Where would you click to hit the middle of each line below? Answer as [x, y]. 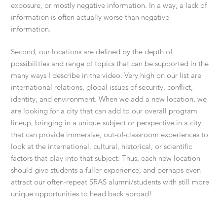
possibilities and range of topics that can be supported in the [110, 64]
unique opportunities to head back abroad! [82, 194]
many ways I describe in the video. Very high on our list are [106, 75]
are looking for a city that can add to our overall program [104, 111]
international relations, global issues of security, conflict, [102, 87]
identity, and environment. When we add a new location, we [109, 99]
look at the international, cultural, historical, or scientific [102, 147]
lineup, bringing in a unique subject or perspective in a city [106, 123]
